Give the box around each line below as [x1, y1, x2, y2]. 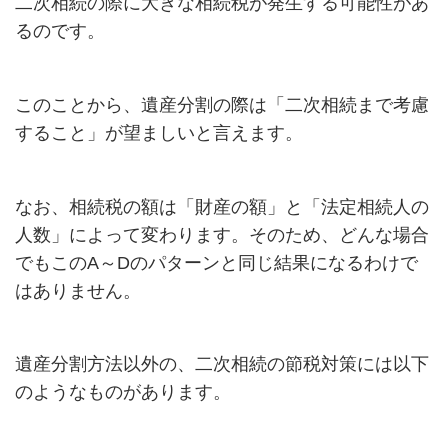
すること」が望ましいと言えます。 [14, 122, 303, 143]
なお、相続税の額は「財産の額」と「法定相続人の [14, 196, 429, 217]
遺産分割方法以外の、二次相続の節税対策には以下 [14, 354, 429, 375]
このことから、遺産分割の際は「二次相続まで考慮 [14, 94, 429, 115]
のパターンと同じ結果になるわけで [129, 252, 418, 273]
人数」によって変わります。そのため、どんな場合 [14, 224, 429, 245]
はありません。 [14, 280, 141, 301]
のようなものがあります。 [14, 382, 231, 403]
